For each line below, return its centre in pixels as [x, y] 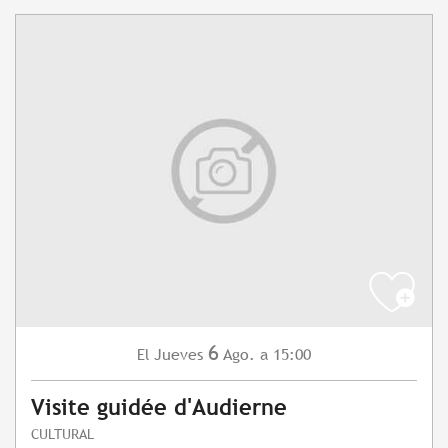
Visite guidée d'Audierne [159, 408]
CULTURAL [62, 434]
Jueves [178, 355]
